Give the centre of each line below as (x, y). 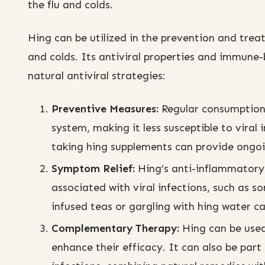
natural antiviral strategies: (97, 76)
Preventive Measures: (105, 109)
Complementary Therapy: (115, 229)
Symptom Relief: (93, 169)
